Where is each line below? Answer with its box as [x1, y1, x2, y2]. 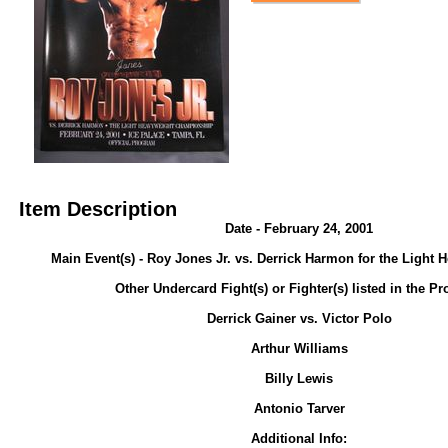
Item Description [19, 198, 177, 220]
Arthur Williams [250, 341, 348, 356]
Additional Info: [251, 431, 347, 446]
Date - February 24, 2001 [225, 221, 373, 236]
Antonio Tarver [253, 401, 345, 416]
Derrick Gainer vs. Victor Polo [206, 311, 392, 326]
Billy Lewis [265, 371, 333, 386]
